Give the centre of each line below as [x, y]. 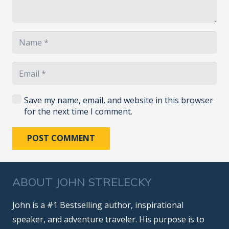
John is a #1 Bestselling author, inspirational [98, 205]
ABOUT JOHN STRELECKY [82, 182]
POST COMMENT [61, 138]
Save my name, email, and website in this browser [118, 100]
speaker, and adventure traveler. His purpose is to [108, 220]
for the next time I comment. [78, 112]
